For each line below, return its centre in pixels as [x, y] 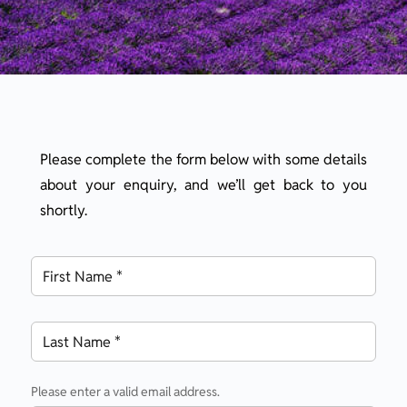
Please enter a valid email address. [125, 392]
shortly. [64, 210]
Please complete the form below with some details [203, 159]
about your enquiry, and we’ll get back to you [203, 185]
